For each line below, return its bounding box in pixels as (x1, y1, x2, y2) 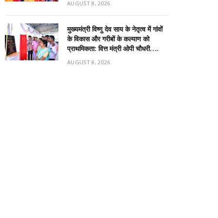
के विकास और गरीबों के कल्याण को (67, 35, 149, 43)
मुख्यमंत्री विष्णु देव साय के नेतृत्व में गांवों (67, 25, 163, 33)
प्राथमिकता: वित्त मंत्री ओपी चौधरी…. (67, 44, 159, 53)
